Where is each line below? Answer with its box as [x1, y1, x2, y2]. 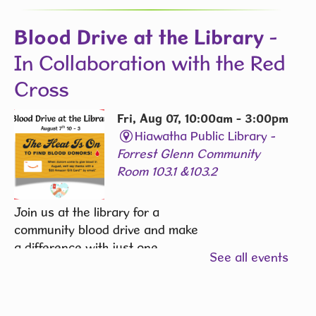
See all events [209, 249, 288, 265]
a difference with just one [14, 239, 158, 255]
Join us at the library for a [14, 204, 159, 219]
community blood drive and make [14, 221, 198, 237]
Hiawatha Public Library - [135, 128, 276, 143]
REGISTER [111, 288, 191, 303]
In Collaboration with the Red [14, 50, 285, 75]
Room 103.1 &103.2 [117, 163, 217, 178]
